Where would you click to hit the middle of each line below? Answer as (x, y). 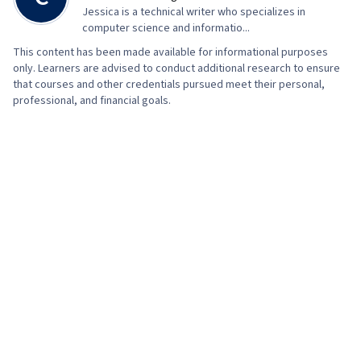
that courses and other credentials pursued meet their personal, (169, 85)
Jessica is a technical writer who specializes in (194, 12)
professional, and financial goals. (92, 101)
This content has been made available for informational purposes (170, 53)
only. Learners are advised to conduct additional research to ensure (176, 69)
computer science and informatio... (166, 29)
